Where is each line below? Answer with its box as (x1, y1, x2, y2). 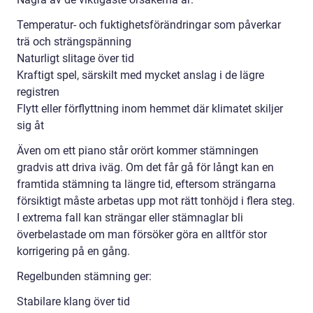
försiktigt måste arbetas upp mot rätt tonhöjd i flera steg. (17, 194, 295, 208)
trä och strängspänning (17, 35, 131, 49)
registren (17, 85, 59, 99)
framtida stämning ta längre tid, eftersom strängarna (17, 177, 276, 191)
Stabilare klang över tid (17, 295, 130, 309)
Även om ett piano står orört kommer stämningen (17, 144, 259, 158)
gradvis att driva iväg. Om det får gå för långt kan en (17, 161, 274, 175)
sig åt (17, 119, 44, 133)
